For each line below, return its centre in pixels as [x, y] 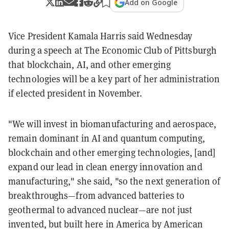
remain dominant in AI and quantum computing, [107, 138]
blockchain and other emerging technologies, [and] [112, 152]
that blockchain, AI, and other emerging [89, 64]
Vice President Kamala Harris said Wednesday [100, 36]
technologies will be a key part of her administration [114, 78]
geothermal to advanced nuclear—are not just [100, 209]
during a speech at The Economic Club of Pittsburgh [113, 50]
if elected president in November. [75, 93]
